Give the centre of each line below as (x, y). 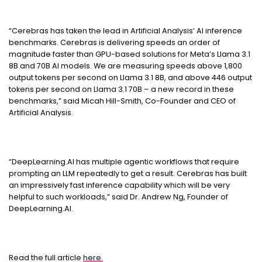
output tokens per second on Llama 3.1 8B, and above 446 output (130, 77)
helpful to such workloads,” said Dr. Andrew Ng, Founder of (118, 196)
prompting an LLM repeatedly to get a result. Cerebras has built (128, 173)
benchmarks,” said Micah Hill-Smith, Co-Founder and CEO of (122, 101)
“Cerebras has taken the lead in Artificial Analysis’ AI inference (125, 30)
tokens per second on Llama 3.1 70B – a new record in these (121, 89)
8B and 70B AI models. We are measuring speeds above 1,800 (125, 65)
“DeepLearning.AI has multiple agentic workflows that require (124, 161)
